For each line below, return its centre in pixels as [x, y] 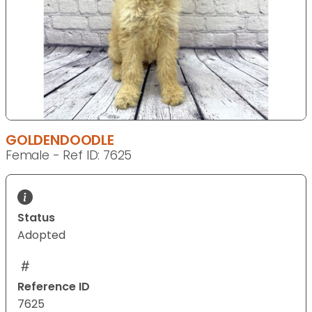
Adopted [41, 235]
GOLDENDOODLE [60, 140]
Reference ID [54, 287]
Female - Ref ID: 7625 [69, 156]
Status [36, 218]
